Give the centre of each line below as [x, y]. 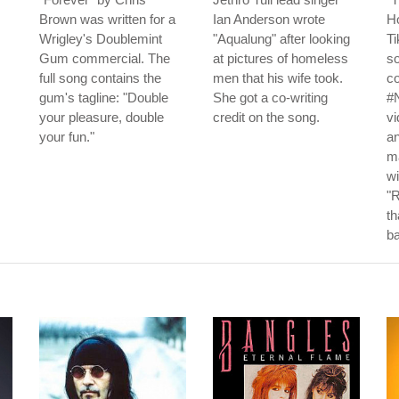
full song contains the [100, 78]
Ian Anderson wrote [269, 20]
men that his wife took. [278, 78]
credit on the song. [266, 118]
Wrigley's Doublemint [101, 39]
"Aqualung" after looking [281, 39]
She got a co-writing [270, 98]
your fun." [67, 137]
